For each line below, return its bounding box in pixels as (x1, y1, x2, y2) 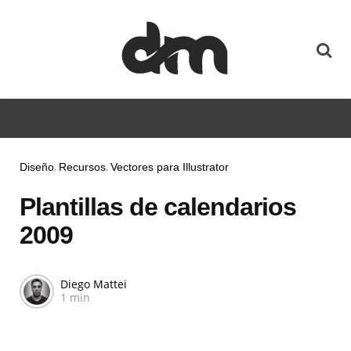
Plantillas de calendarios (20, 192, 296, 221)
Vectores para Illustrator (110, 161, 229, 174)
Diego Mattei (60, 276, 127, 291)
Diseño (20, 161, 54, 174)
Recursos (59, 161, 106, 174)
